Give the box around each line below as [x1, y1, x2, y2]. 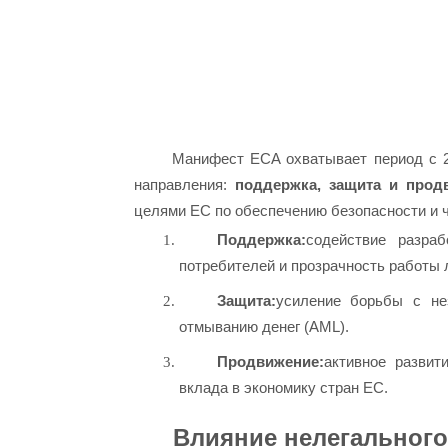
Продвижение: [216, 353, 324, 371]
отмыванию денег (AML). [179, 318, 350, 336]
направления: [134, 175, 236, 193]
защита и [328, 175, 406, 193]
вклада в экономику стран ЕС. [179, 379, 389, 397]
